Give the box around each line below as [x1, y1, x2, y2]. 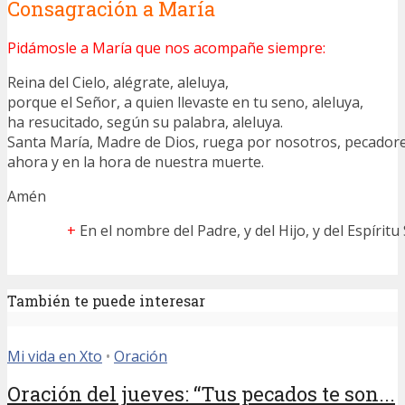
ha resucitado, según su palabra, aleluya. [7, 111, 283, 132]
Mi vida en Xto [7, 345, 102, 366]
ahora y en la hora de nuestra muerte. [7, 151, 264, 172]
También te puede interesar [7, 290, 205, 310]
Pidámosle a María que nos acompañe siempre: [7, 37, 325, 58]
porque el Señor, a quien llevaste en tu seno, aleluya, [7, 91, 363, 112]
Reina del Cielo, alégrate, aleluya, [7, 71, 229, 92]
